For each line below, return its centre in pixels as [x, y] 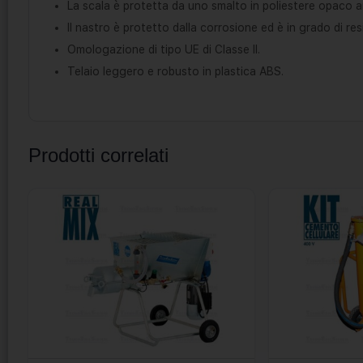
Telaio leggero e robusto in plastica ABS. [175, 71]
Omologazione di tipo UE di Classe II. [164, 49]
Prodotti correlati [98, 155]
